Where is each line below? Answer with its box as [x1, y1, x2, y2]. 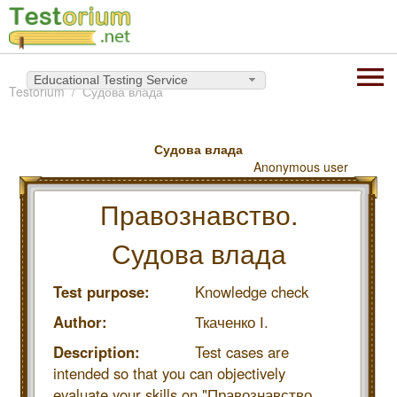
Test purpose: [53, 281, 150, 302]
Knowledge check [195, 281, 308, 302]
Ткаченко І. [195, 311, 269, 332]
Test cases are [195, 341, 289, 362]
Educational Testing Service [34, 73, 188, 88]
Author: [53, 311, 107, 332]
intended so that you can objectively [53, 362, 285, 384]
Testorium [9, 82, 65, 100]
